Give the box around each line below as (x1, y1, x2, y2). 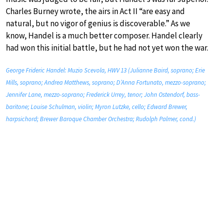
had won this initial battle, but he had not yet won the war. (6, 42, 208, 54)
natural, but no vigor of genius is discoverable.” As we (6, 18, 190, 29)
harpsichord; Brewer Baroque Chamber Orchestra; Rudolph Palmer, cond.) (6, 115, 196, 124)
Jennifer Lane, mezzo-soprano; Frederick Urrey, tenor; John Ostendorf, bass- (6, 91, 200, 99)
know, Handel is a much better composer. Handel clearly (6, 30, 202, 41)
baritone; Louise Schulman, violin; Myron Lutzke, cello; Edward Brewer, (6, 103, 187, 111)
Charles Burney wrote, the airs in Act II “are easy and (6, 6, 185, 17)
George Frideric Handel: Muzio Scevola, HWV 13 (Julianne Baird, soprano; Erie (6, 66, 205, 75)
